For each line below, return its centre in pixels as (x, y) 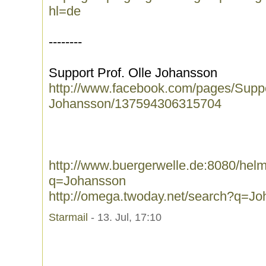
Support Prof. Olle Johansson (133, 73)
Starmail (68, 217)
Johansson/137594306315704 (135, 104)
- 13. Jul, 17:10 (125, 217)
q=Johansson (87, 181)
